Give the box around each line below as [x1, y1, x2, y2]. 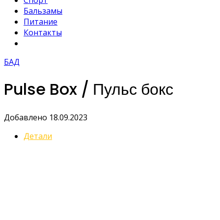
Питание [24, 16, 57, 27]
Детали [24, 130, 52, 141]
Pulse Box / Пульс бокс [4, 78, 173, 101]
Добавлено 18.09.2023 [4, 111, 87, 123]
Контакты [24, 27, 62, 38]
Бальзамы [24, 5, 62, 16]
